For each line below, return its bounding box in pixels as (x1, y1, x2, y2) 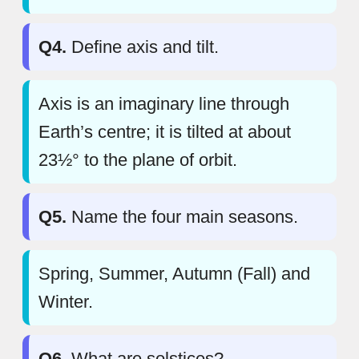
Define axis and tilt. (67, 36, 219, 57)
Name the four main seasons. (67, 206, 298, 227)
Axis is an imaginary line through (38, 93, 289, 114)
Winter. (38, 291, 93, 312)
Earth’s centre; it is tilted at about (38, 121, 291, 142)
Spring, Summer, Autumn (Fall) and (38, 263, 310, 284)
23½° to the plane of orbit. (38, 149, 237, 170)
